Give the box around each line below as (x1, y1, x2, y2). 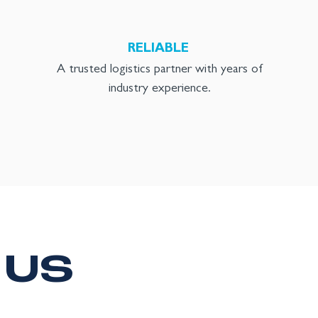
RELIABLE (127, 43, 189, 56)
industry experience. (108, 83, 211, 96)
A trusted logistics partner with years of (57, 64, 263, 77)
